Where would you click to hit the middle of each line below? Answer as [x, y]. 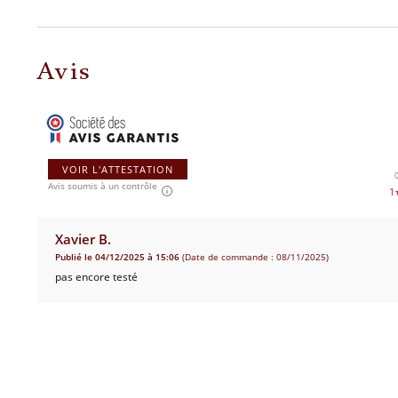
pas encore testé [96, 276]
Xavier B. [83, 239]
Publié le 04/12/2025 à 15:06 [117, 257]
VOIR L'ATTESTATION [118, 169]
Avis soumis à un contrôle [103, 186]
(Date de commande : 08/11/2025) [254, 257]
